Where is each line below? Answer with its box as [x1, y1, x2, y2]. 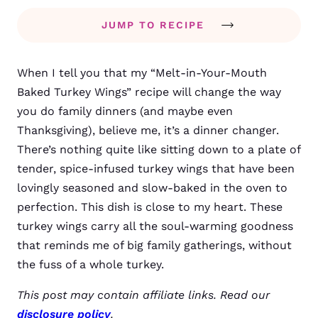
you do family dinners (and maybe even [17, 104, 233, 118]
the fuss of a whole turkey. [17, 258, 164, 271]
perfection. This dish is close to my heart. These [17, 200, 283, 214]
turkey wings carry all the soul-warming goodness [17, 219, 293, 233]
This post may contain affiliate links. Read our [17, 288, 270, 302]
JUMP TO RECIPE [102, 19, 204, 31]
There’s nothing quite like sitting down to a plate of [17, 143, 300, 156]
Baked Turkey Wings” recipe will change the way [17, 85, 281, 99]
